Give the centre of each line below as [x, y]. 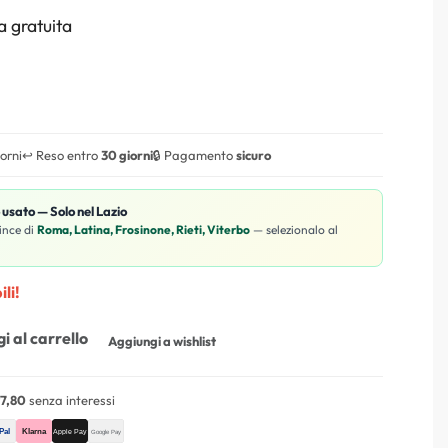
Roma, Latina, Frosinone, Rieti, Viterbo [143, 229]
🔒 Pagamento [194, 154]
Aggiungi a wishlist [162, 340]
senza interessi [70, 399]
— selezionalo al [294, 229]
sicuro [253, 154]
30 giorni [127, 154]
